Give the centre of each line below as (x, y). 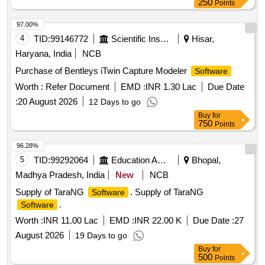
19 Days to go (101, 236)
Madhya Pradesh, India (60, 175)
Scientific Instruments (165, 39)
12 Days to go (115, 102)
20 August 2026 (48, 102)
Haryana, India (43, 54)
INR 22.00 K (158, 221)
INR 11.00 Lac (71, 221)
